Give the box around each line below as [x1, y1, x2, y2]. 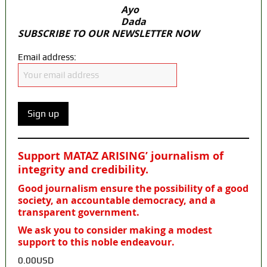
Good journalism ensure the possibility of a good [17, 182, 249, 195]
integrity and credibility [17, 162, 145, 178]
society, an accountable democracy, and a [17, 194, 216, 207]
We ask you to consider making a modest [17, 223, 212, 237]
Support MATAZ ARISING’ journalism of [17, 148, 223, 164]
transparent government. [17, 206, 139, 219]
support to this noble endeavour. [17, 235, 175, 249]
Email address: [17, 52, 76, 63]
